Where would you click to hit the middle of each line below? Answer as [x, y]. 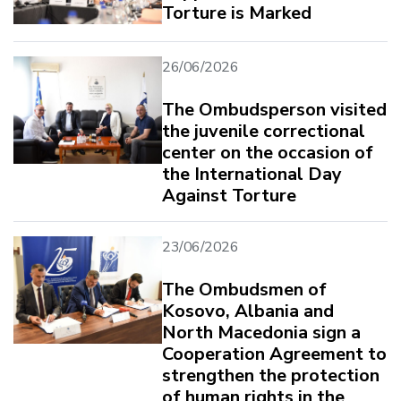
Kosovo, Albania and [248, 311]
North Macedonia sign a [261, 332]
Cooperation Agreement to [274, 354]
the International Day [252, 174]
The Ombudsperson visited [274, 109]
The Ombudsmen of [244, 289]
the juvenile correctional [264, 131]
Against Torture [229, 195]
